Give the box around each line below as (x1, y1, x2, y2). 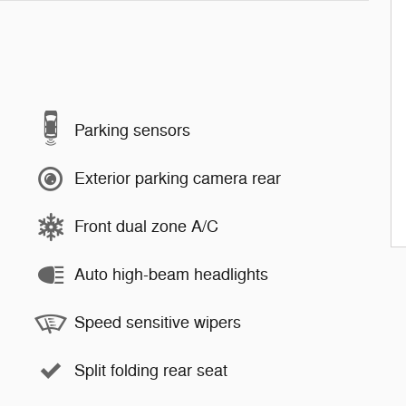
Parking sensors (74, 121, 190, 141)
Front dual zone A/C (74, 217, 218, 237)
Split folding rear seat (74, 361, 227, 382)
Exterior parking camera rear (74, 169, 281, 189)
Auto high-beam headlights (74, 265, 268, 285)
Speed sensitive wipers (74, 313, 241, 333)
